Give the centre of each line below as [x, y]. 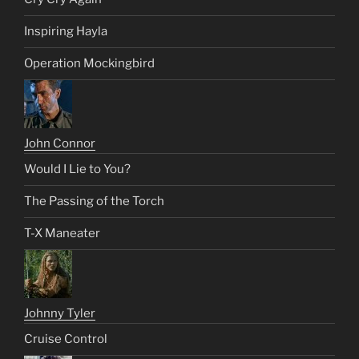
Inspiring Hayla [66, 32]
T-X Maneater [62, 234]
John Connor [60, 143]
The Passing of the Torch [94, 202]
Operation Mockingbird [89, 64]
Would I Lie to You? [77, 169]
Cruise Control [66, 339]
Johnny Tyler [60, 313]
